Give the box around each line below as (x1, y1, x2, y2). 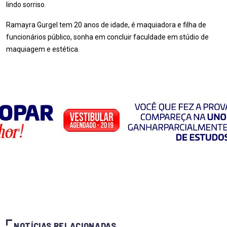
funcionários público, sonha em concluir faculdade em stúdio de (6, 33, 209, 41)
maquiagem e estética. (6, 45, 80, 53)
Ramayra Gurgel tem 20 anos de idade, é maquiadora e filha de (6, 21, 206, 29)
